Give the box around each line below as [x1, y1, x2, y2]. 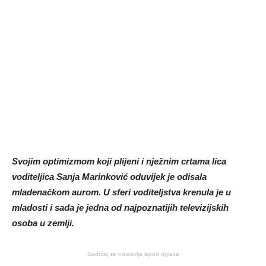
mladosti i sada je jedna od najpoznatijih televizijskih [12, 202, 229, 213]
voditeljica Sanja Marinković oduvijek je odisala [12, 172, 207, 182]
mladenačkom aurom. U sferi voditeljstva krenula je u [12, 187, 231, 197]
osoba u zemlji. [12, 218, 74, 228]
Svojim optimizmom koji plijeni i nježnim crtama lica [12, 156, 226, 166]
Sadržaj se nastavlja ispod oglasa [87, 251, 179, 257]
